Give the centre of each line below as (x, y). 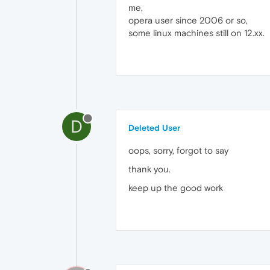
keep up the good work (176, 187)
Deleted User (154, 127)
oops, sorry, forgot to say (178, 150)
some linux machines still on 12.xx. (196, 33)
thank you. (149, 169)
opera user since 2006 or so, (188, 20)
